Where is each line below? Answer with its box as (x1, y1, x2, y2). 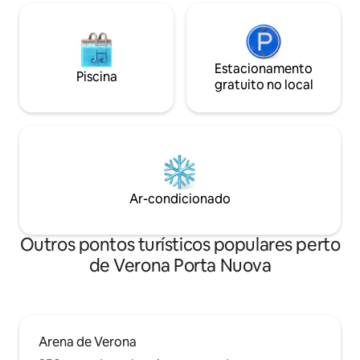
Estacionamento (215, 59, 313, 77)
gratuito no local (214, 76, 313, 93)
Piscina (76, 67, 117, 85)
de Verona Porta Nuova (88, 253, 272, 277)
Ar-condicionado (129, 190, 231, 207)
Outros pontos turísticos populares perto (19, 232, 341, 256)
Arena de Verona (39, 333, 137, 350)
